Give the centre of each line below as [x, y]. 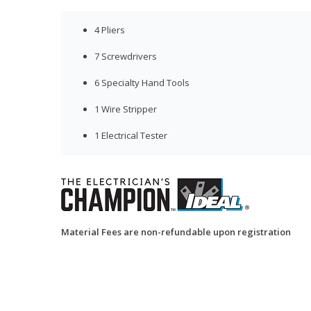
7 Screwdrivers [126, 57]
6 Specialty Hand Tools [142, 83]
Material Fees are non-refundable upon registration [176, 232]
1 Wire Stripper [126, 109]
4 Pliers [110, 30]
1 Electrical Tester [131, 136]
